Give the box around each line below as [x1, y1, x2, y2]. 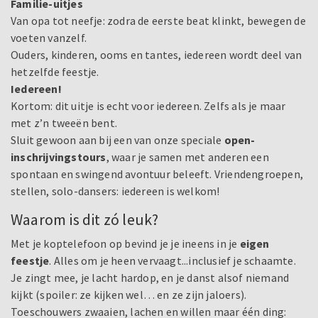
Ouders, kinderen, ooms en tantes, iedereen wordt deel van [11, 48, 302, 62]
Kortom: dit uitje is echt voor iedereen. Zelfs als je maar [11, 99, 286, 114]
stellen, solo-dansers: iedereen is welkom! [11, 184, 220, 199]
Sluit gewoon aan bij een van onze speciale [11, 133, 224, 148]
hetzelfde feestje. [11, 65, 99, 79]
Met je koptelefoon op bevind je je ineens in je [11, 236, 240, 251]
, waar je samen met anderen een [106, 150, 269, 165]
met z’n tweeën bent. [11, 116, 117, 131]
